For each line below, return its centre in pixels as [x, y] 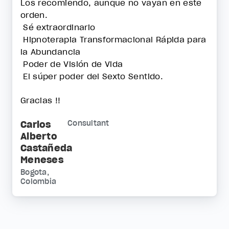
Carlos [36, 124]
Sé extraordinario [59, 27]
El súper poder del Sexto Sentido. [93, 76]
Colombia [38, 181]
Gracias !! [42, 100]
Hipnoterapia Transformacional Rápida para [113, 40]
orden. [36, 15]
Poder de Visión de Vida [72, 64]
